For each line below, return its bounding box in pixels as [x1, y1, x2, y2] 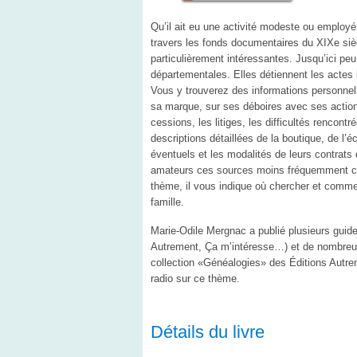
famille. [150, 195, 184, 208]
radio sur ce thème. [150, 272, 240, 284]
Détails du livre [150, 321, 265, 342]
